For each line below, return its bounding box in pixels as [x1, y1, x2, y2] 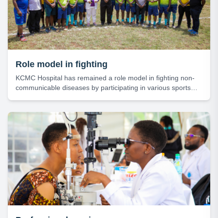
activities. [16, 93, 44, 101]
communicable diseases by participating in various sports [16, 84, 191, 91]
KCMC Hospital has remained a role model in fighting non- [16, 74, 195, 82]
